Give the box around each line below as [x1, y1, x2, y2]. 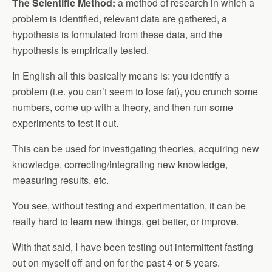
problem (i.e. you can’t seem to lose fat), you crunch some [12, 84, 258, 98]
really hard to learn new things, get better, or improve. [12, 214, 239, 228]
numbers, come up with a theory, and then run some [12, 100, 233, 114]
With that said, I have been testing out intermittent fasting [12, 240, 253, 254]
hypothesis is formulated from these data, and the [12, 27, 222, 41]
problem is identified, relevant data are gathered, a [12, 12, 227, 25]
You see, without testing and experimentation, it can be [12, 199, 246, 212]
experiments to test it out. [12, 116, 118, 130]
